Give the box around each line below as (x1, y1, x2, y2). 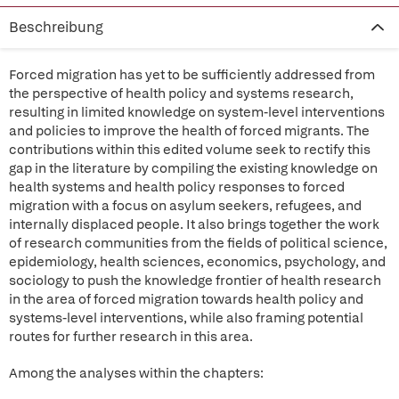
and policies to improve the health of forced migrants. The (9, 122, 370, 140)
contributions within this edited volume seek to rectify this (9, 141, 370, 159)
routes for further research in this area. (9, 328, 253, 346)
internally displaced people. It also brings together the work (9, 216, 379, 233)
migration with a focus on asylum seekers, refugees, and (9, 197, 362, 215)
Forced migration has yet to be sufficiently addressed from (9, 66, 375, 84)
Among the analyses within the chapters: (9, 364, 264, 382)
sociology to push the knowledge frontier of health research (9, 272, 381, 289)
